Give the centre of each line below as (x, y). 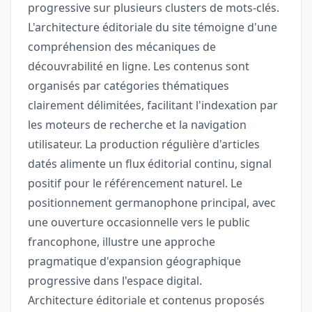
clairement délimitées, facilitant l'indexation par (153, 106)
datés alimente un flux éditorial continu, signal (150, 164)
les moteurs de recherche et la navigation (137, 125)
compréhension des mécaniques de (122, 47)
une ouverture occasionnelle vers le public (139, 223)
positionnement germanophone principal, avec (152, 203)
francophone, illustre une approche (122, 242)
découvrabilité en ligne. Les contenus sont (139, 67)
